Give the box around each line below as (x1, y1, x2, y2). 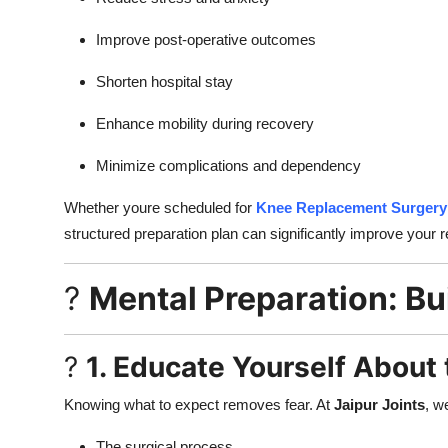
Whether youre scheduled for (64, 198, 256, 216)
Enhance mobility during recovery (96, 114, 314, 132)
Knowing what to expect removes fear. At (64, 395, 334, 413)
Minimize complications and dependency (96, 156, 361, 174)
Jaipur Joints (334, 395, 425, 413)
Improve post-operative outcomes (96, 30, 316, 48)
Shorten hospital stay (96, 72, 233, 90)
